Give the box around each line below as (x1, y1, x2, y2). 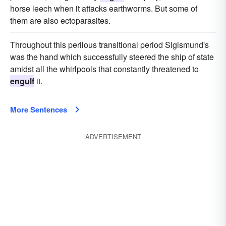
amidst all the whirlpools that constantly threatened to (10, 63, 199, 75)
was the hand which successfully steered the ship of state (10, 51, 214, 63)
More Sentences (10, 104, 67, 115)
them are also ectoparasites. (10, 15, 110, 26)
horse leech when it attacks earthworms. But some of (10, 3, 197, 14)
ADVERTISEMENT (85, 132, 141, 141)
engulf (10, 75, 34, 87)
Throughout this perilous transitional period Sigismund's (10, 39, 209, 50)
